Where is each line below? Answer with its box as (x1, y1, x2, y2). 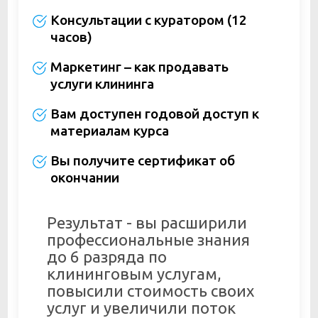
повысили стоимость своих (47, 282, 254, 300)
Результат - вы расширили (47, 214, 247, 232)
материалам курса (50, 123, 169, 139)
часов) (50, 29, 92, 45)
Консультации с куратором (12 (50, 12, 247, 28)
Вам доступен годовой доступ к (50, 106, 259, 122)
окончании (50, 170, 119, 186)
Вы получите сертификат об (50, 153, 235, 169)
